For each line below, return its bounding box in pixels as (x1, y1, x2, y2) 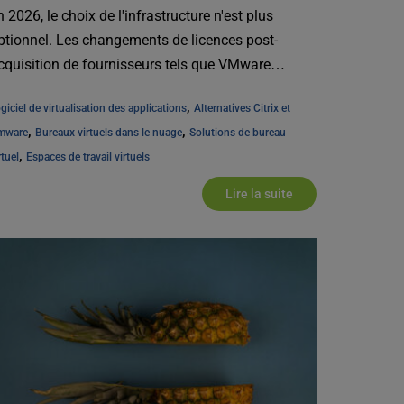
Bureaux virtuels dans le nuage (34, 126, 182, 140)
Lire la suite (225, 187, 293, 202)
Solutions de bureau (188, 126, 286, 140)
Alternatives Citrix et (193, 102, 290, 115)
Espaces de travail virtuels (25, 151, 150, 164)
